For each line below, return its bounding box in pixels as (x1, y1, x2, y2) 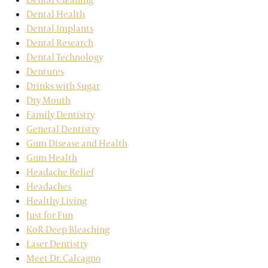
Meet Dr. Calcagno (26, 252, 101, 264)
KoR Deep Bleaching (26, 223, 109, 236)
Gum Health (26, 151, 77, 164)
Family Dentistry (26, 108, 95, 121)
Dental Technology (26, 51, 103, 63)
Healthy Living (26, 194, 87, 207)
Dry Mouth (26, 94, 71, 106)
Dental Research (26, 36, 93, 49)
